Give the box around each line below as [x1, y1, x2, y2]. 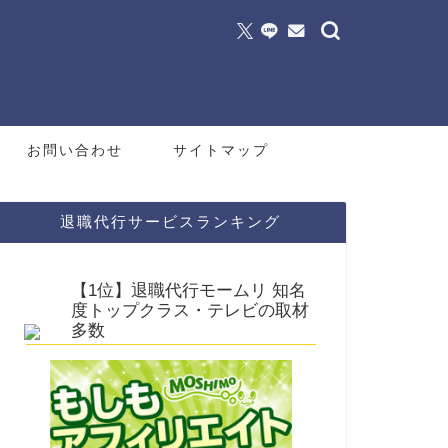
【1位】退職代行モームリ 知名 [70, 280, 306, 300]
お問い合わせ [27, 140, 123, 159]
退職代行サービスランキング [60, 211, 282, 231]
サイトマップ [173, 140, 269, 159]
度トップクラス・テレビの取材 [70, 300, 309, 320]
